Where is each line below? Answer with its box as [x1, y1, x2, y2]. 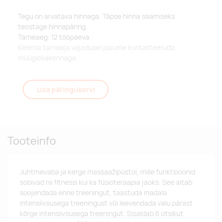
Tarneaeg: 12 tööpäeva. [18, 32, 91, 42]
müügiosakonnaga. [18, 53, 78, 62]
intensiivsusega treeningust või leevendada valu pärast [20, 199, 193, 208]
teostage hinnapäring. [18, 22, 88, 31]
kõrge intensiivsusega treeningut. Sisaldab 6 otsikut [20, 209, 183, 219]
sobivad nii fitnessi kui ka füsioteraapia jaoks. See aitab [20, 178, 192, 187]
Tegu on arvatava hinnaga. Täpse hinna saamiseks [18, 11, 175, 21]
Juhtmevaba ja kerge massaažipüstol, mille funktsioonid [20, 167, 195, 177]
